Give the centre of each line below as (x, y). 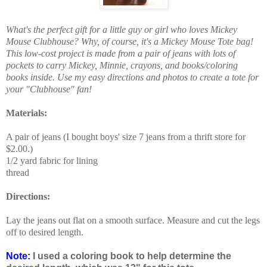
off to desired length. (45, 232)
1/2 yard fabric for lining (52, 160)
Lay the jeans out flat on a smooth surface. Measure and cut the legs (133, 220)
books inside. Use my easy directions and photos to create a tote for (132, 77)
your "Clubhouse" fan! (49, 89)
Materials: (27, 113)
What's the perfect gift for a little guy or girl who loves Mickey (122, 29)
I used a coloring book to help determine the (132, 256)
